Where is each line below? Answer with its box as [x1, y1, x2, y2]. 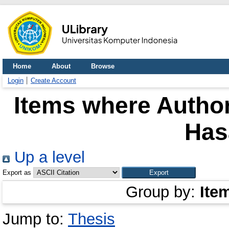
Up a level [10, 148, 85, 166]
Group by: [126, 183, 200, 201]
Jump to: [3, 210, 68, 228]
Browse [91, 62, 114, 70]
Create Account [31, 77, 76, 84]
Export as [3, 169, 31, 176]
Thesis [68, 210, 115, 228]
